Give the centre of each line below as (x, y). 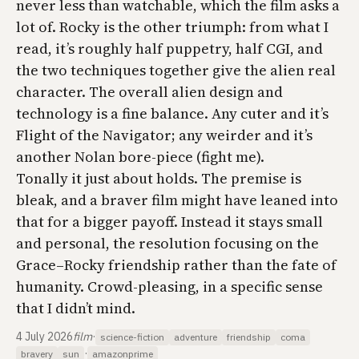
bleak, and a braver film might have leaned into (177, 200)
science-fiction (132, 337)
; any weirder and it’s (242, 135)
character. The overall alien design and (149, 92)
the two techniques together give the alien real (176, 70)
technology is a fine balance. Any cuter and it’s (172, 113)
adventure (196, 337)
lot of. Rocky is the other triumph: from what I (172, 27)
